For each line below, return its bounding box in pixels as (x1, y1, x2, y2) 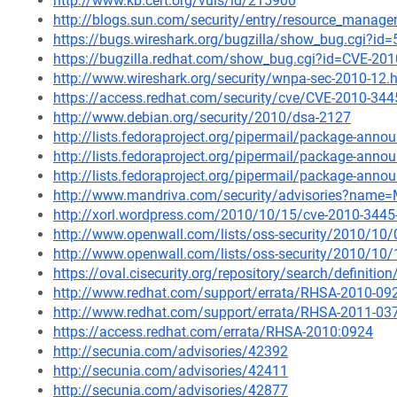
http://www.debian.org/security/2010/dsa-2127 (53, 109, 351, 126)
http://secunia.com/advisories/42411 (53, 362, 288, 379)
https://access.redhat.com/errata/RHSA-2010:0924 (53, 323, 373, 340)
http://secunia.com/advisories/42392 (53, 343, 288, 360)
